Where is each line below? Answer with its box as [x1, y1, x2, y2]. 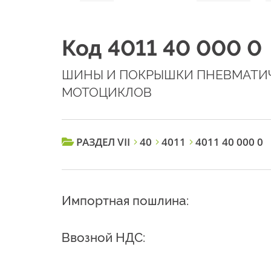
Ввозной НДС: [62, 230, 145, 246]
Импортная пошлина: [62, 193, 189, 209]
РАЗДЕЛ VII [76, 135, 130, 149]
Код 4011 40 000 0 [62, 35, 262, 61]
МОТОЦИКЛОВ [62, 85, 152, 100]
